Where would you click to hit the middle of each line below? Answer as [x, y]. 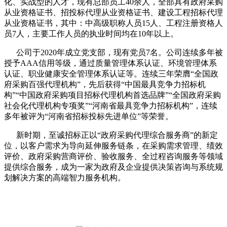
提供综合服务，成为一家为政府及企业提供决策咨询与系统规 [113, 167]
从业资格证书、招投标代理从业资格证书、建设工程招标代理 [113, 13]
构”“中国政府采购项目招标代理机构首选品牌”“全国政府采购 [112, 95]
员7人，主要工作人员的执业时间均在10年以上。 [91, 34]
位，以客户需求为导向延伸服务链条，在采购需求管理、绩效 [113, 146]
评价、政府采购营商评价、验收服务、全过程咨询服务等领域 [113, 157]
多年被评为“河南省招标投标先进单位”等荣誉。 [89, 117]
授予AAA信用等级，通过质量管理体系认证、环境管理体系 [110, 63]
